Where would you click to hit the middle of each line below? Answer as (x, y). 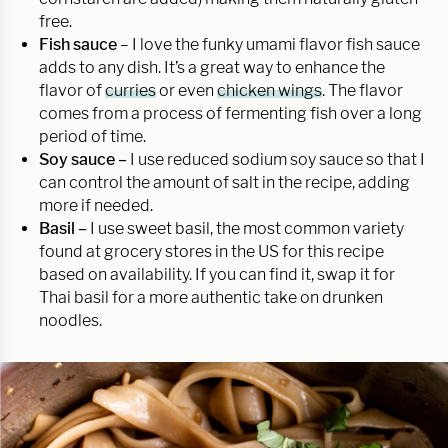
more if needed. (96, 205)
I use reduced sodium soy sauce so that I (277, 159)
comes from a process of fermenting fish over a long (230, 113)
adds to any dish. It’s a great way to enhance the (212, 67)
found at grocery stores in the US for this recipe (211, 251)
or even (186, 90)
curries (130, 90)
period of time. (92, 136)
